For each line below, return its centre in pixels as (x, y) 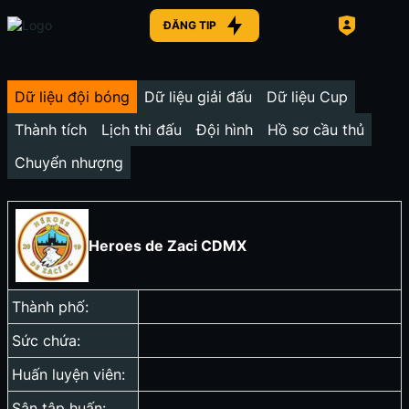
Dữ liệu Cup (307, 97)
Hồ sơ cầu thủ (316, 130)
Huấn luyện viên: (68, 374)
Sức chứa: (46, 341)
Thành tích (51, 130)
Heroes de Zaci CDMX (168, 246)
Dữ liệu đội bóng (72, 97)
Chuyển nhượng (69, 163)
